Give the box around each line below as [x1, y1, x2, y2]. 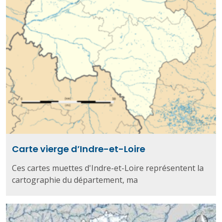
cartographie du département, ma [12, 174, 138, 185]
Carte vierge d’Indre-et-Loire [12, 142, 145, 155]
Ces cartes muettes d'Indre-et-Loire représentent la [12, 162, 204, 173]
